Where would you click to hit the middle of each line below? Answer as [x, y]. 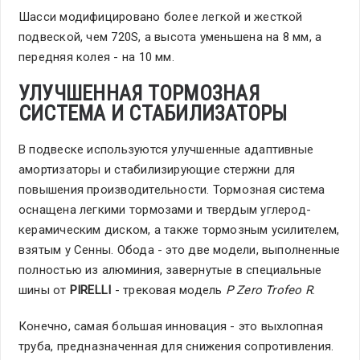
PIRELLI [90, 290]
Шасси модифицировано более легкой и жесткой [161, 17]
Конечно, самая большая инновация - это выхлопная [171, 327]
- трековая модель [168, 290]
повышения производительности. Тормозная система [172, 190]
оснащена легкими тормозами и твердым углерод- [165, 210]
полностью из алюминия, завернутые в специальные [170, 270]
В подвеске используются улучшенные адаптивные [166, 150]
